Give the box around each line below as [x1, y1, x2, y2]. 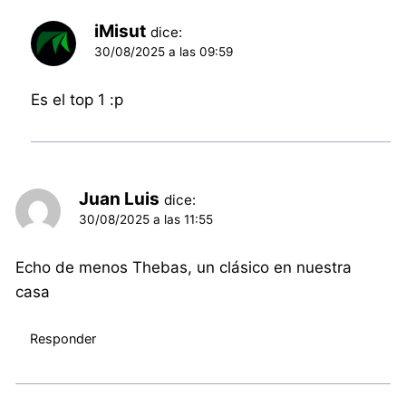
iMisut [94, 20, 147, 42]
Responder [29, 331, 96, 347]
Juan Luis [79, 188, 160, 209]
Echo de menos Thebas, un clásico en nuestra [15, 257, 353, 276]
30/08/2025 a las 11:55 [79, 211, 214, 227]
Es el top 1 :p [31, 90, 124, 109]
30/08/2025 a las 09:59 [94, 43, 234, 59]
